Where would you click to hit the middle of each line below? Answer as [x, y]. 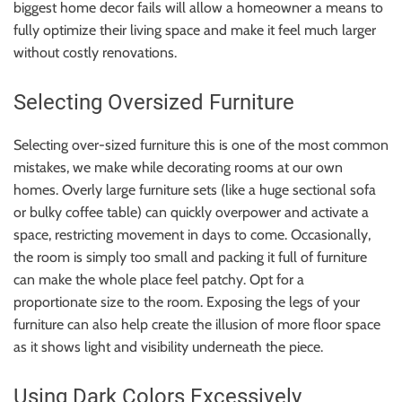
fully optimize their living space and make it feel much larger [195, 30]
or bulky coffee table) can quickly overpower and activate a [191, 212]
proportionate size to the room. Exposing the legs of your [187, 301]
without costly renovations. [95, 52]
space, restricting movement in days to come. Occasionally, [192, 234]
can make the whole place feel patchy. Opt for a [159, 279]
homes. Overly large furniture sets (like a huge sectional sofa [195, 189]
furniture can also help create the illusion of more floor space [197, 324]
